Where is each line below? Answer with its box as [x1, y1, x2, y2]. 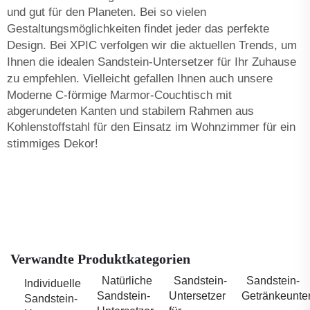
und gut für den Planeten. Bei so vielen [7, 5, 206, 19]
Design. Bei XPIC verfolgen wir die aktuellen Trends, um [7, 38, 297, 52]
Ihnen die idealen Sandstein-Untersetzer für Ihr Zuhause [7, 55, 296, 69]
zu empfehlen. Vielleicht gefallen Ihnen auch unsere [7, 71, 273, 85]
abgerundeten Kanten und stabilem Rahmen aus [7, 104, 254, 118]
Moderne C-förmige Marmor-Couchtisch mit [7, 88, 232, 102]
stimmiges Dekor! [7, 136, 98, 150]
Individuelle [24, 277, 81, 289]
